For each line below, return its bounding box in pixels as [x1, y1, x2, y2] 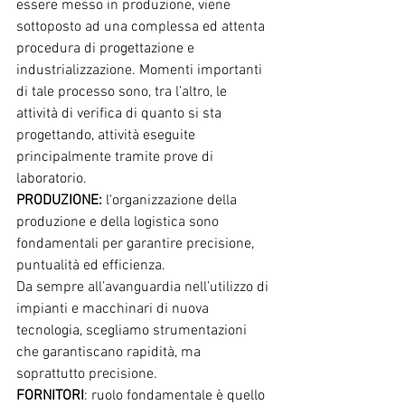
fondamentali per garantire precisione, [16, 234, 258, 253]
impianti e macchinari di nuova [16, 299, 212, 318]
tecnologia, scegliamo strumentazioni [16, 321, 250, 340]
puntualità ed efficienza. [16, 256, 165, 275]
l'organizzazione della [102, 191, 240, 210]
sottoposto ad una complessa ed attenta [16, 17, 268, 36]
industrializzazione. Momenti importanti [16, 61, 266, 80]
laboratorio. [16, 169, 87, 188]
